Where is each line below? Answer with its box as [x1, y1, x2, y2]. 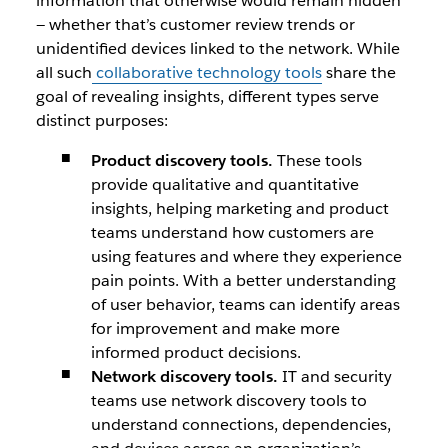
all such [35, 62, 92, 83]
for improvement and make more [90, 318, 340, 339]
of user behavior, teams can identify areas [90, 294, 400, 315]
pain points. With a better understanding [90, 270, 396, 291]
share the [321, 62, 396, 83]
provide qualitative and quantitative [90, 174, 359, 195]
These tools [276, 150, 362, 171]
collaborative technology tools [95, 62, 322, 83]
